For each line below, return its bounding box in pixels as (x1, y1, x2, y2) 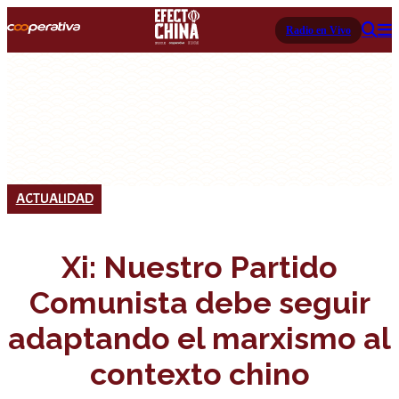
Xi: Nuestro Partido (61, 248, 338, 285)
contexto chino (89, 355, 310, 392)
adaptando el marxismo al (8, 320, 391, 356)
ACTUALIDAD (15, 189, 94, 208)
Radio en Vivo (285, 23, 351, 37)
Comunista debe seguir (28, 284, 370, 321)
